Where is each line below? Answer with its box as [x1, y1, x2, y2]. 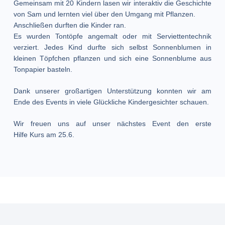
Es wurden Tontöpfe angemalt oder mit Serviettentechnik [13, 32, 212, 41]
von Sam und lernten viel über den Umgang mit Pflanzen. [13, 10, 195, 19]
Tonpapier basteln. [13, 65, 72, 74]
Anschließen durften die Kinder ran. [13, 21, 126, 30]
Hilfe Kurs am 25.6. [13, 131, 74, 139]
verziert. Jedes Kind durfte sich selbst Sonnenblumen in [13, 43, 212, 52]
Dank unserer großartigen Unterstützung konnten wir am [13, 87, 212, 95]
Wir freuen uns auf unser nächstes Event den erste [13, 120, 212, 128]
